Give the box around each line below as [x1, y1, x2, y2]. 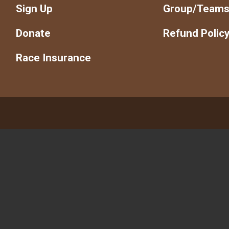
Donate [15, 27, 51, 39]
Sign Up [15, 2, 53, 15]
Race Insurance [15, 51, 91, 64]
